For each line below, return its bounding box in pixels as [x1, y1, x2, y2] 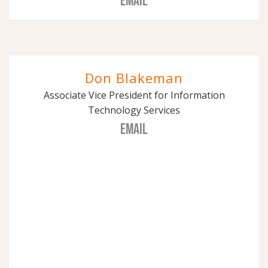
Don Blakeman [85, 68, 183, 87]
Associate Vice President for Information [43, 88, 225, 102]
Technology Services [88, 103, 180, 117]
